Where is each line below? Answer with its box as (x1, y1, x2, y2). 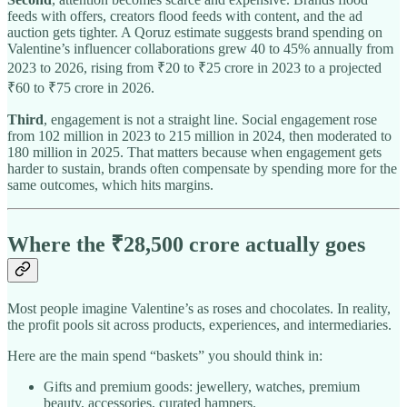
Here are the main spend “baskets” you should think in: (7, 348, 323, 364)
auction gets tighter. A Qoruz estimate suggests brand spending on (7, 25, 382, 41)
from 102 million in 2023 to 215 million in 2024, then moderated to (7, 128, 392, 144)
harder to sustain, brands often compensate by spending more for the (7, 161, 397, 177)
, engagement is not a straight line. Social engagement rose (44, 112, 377, 128)
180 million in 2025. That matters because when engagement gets (7, 144, 382, 161)
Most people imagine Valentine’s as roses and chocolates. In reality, (7, 301, 391, 317)
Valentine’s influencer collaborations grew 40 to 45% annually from (7, 41, 393, 57)
